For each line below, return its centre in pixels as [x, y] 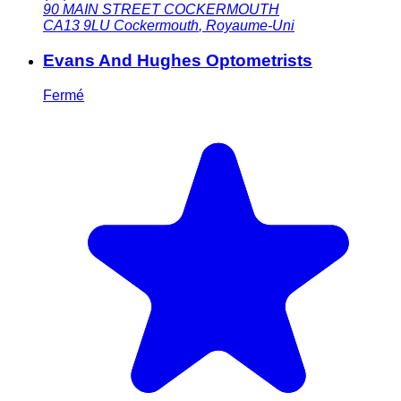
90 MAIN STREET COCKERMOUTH [161, 10]
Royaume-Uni [250, 26]
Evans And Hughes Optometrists [178, 61]
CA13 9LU [77, 26]
